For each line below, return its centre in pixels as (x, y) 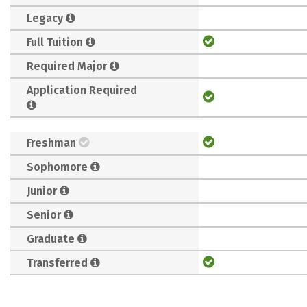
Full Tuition (55, 42)
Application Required (82, 90)
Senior (44, 214)
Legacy (45, 18)
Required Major (67, 66)
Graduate (51, 238)
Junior (42, 191)
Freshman (51, 143)
